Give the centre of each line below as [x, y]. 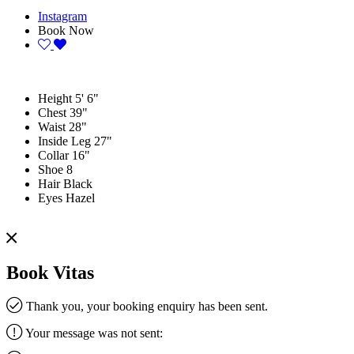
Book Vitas [50, 272]
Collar [53, 155]
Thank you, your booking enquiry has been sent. [145, 306]
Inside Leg [64, 141]
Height [55, 98]
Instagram [62, 16]
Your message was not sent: [93, 333]
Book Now [66, 30]
